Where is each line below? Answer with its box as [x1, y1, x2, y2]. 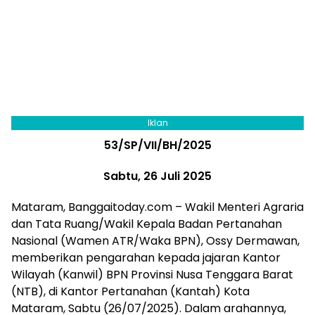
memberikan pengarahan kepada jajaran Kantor [11, 250, 281, 266]
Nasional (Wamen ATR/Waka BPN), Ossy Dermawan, [11, 233, 300, 250]
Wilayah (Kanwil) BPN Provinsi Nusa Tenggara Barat [11, 266, 293, 283]
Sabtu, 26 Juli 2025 [103, 168, 212, 185]
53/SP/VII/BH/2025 [103, 137, 212, 154]
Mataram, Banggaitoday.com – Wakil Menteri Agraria [11, 199, 304, 216]
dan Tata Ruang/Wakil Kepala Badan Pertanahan [11, 216, 282, 233]
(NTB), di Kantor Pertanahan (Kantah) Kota [11, 283, 250, 300]
